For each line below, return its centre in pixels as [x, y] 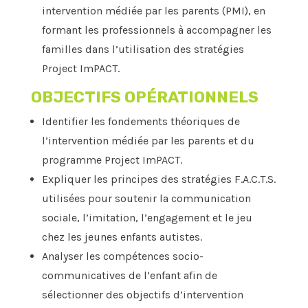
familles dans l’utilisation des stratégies [143, 49]
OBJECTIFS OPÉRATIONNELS [144, 97]
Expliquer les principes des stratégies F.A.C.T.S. [158, 179]
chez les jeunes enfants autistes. [122, 237]
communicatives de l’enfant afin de [129, 276]
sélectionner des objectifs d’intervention [142, 295]
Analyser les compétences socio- [122, 256]
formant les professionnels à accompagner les [156, 30]
